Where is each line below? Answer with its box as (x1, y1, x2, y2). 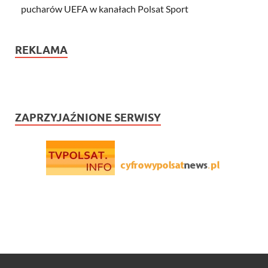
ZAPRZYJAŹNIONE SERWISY (15, 111, 161, 124)
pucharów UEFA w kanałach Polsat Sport (21, 3, 188, 15)
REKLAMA (15, 44, 68, 57)
